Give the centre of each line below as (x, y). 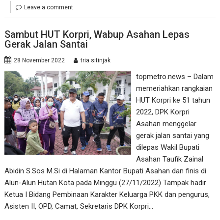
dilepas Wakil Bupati (167, 147)
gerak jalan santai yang (172, 135)
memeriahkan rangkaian (174, 88)
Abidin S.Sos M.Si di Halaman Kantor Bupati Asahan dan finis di (106, 171)
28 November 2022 (40, 60)
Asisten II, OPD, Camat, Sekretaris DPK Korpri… (79, 206)
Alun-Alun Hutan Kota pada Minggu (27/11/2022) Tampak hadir (106, 182)
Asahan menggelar (166, 124)
